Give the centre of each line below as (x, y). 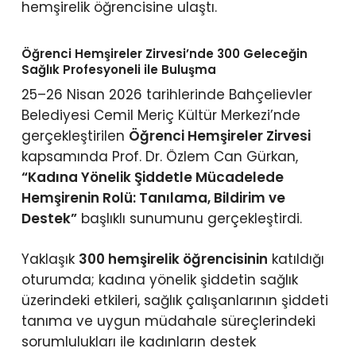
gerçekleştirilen (75, 135)
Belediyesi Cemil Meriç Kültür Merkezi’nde (161, 115)
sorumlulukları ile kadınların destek (138, 342)
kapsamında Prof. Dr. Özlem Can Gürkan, (159, 156)
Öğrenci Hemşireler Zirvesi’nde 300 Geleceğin (164, 53)
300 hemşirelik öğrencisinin (173, 259)
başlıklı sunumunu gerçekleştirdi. (189, 218)
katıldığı (296, 259)
